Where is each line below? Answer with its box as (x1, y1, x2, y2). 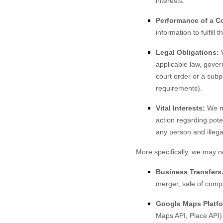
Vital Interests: (156, 104, 205, 112)
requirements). (156, 84, 202, 92)
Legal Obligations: (156, 48, 219, 56)
